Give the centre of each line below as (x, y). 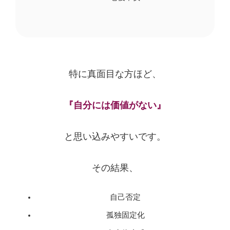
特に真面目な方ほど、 (115, 74)
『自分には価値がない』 (115, 105)
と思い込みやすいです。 (115, 136)
